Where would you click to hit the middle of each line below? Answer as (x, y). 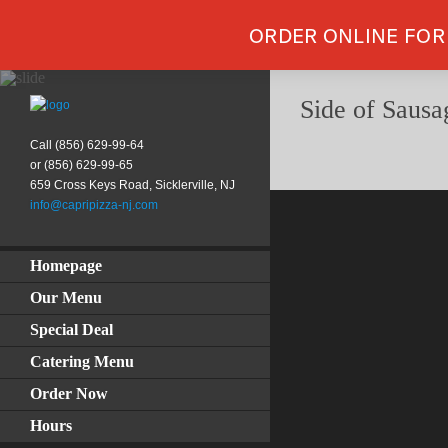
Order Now (69, 393)
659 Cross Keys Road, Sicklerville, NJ (132, 185)
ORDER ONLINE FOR (347, 35)
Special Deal (71, 329)
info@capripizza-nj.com (94, 205)
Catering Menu (82, 361)
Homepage (66, 265)
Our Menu (66, 297)
